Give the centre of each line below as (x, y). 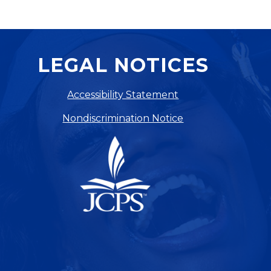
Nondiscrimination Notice (123, 119)
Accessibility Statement (123, 95)
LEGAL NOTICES (123, 65)
